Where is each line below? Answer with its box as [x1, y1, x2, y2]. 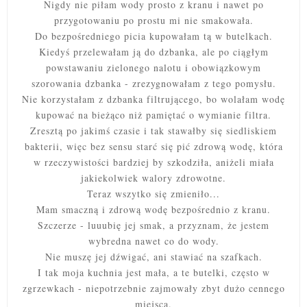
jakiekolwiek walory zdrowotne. [81, 171, 226, 184]
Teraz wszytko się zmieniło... [87, 186, 220, 200]
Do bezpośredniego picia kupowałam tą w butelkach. [34, 29, 273, 42]
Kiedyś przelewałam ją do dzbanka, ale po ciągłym [38, 45, 269, 58]
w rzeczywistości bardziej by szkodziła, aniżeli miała [33, 155, 274, 169]
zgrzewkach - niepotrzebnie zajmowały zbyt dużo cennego [22, 281, 285, 295]
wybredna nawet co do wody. [88, 234, 219, 247]
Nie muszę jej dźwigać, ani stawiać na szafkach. [45, 249, 262, 263]
